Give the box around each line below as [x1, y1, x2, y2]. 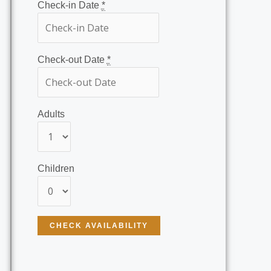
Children [37, 163, 74, 174]
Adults [37, 108, 65, 119]
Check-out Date [37, 54, 107, 65]
